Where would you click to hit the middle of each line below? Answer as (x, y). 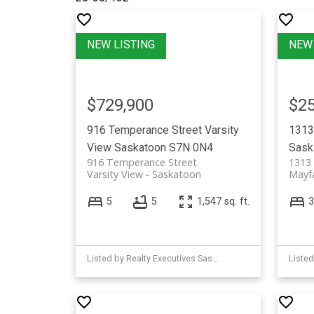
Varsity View (115, 174)
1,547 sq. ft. (223, 202)
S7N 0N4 (191, 147)
